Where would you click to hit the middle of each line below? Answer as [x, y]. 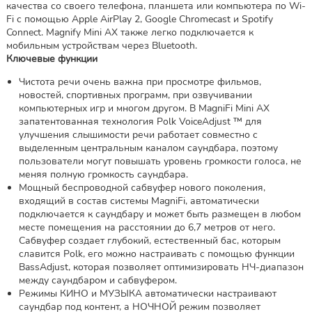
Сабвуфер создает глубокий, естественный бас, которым [149, 240]
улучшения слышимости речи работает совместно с [138, 134]
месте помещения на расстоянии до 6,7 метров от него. [147, 227]
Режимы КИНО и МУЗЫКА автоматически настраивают [147, 293]
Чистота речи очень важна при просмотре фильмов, [140, 81]
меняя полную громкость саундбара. [103, 174]
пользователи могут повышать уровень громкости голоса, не [160, 161]
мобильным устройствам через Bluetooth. [101, 45]
